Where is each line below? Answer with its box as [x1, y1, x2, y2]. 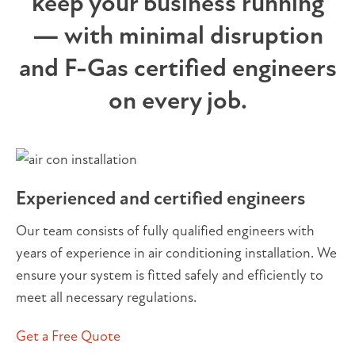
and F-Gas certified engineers [18, 52, 337, 83]
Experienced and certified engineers [16, 187, 305, 210]
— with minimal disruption [32, 20, 323, 51]
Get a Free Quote [16, 327, 120, 345]
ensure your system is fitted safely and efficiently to [16, 266, 323, 284]
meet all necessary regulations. [16, 288, 197, 306]
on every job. [108, 85, 247, 116]
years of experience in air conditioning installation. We [16, 244, 337, 261]
